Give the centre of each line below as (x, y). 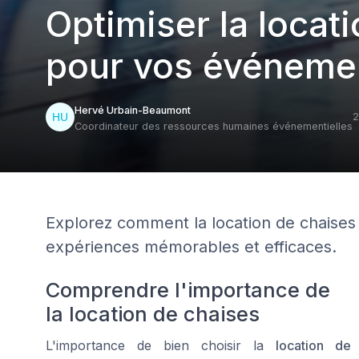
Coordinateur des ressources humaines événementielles (214, 126)
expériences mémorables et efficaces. (191, 247)
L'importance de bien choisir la (161, 345)
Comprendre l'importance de (188, 290)
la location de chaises (153, 314)
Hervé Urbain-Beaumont (133, 110)
